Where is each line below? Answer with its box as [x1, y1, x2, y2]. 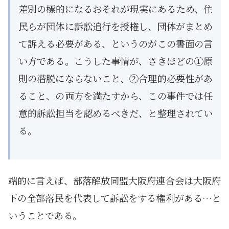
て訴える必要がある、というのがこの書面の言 [18, 36, 213, 50]
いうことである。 [8, 208, 82, 222]
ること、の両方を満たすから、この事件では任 [18, 88, 213, 102]
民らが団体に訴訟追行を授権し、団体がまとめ [18, 19, 213, 33]
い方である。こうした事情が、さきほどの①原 [18, 54, 213, 67]
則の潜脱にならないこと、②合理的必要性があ [18, 71, 213, 85]
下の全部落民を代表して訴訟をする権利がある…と [8, 191, 221, 204]
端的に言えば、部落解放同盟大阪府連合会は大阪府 [8, 173, 221, 187]
